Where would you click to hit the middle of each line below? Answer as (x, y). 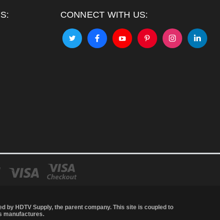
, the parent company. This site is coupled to (112, 207)
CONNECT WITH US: (104, 14)
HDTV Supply (33, 207)
